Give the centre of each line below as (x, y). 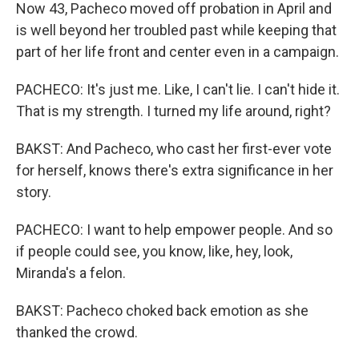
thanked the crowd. (77, 332)
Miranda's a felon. (71, 273)
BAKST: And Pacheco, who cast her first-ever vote (174, 149)
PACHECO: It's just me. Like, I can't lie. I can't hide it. (178, 89)
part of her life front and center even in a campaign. (177, 52)
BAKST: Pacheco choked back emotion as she (162, 311)
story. (34, 192)
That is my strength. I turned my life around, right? (173, 111)
